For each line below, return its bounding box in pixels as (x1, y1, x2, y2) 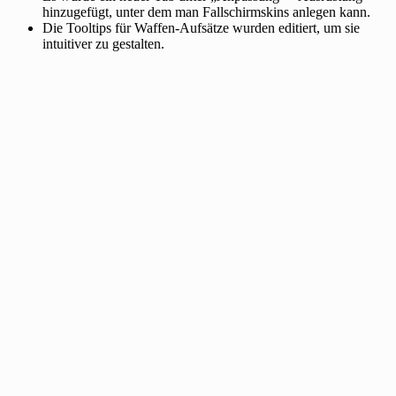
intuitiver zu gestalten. (42, 35, 164, 51)
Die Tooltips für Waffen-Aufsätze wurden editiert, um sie (42, 19, 360, 35)
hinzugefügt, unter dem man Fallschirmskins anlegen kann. (42, 4, 370, 19)
